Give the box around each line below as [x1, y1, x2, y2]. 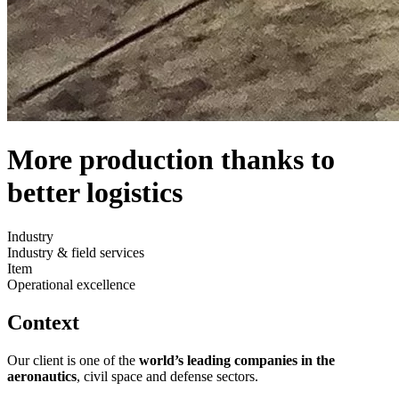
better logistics [7, 176, 183, 209]
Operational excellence [7, 276, 135, 292]
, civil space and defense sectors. [77, 368, 258, 384]
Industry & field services [7, 244, 144, 260]
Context [7, 310, 79, 334]
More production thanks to [7, 143, 335, 176]
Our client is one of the [7, 352, 139, 368]
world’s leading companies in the [139, 352, 335, 368]
